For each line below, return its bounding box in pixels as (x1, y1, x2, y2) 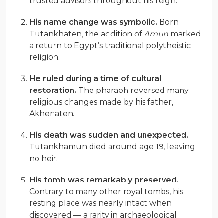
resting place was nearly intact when (29, 198, 172, 208)
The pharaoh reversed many (76, 85, 189, 95)
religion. (29, 52, 62, 62)
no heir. (29, 153, 60, 163)
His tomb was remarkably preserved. (29, 175, 179, 184)
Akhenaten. (29, 109, 76, 118)
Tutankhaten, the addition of (29, 29, 144, 38)
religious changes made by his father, (29, 97, 173, 107)
